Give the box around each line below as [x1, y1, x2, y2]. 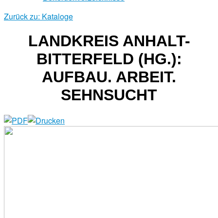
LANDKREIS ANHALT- [28, 32, 190, 50]
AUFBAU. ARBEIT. [42, 68, 176, 86]
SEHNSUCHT [61, 86, 157, 104]
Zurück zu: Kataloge [4, 11, 73, 22]
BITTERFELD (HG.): [36, 50, 182, 68]
